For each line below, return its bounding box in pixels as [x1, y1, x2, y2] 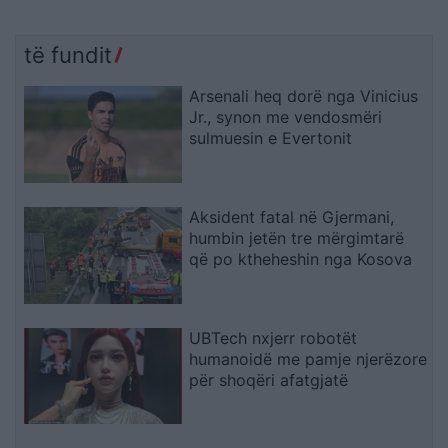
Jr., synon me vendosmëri [189, 106, 383, 127]
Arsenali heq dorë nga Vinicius [189, 85, 419, 106]
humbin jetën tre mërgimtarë [189, 227, 405, 248]
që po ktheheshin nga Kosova [189, 248, 413, 269]
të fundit [24, 41, 112, 68]
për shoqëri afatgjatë [189, 369, 349, 390]
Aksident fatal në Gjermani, [189, 206, 395, 227]
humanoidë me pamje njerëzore [189, 348, 428, 369]
